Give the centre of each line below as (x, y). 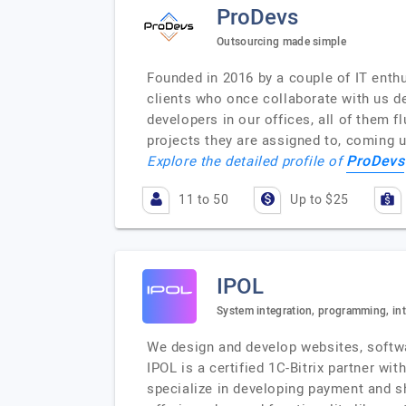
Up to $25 (319, 200)
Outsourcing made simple (281, 41)
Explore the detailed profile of (247, 161)
